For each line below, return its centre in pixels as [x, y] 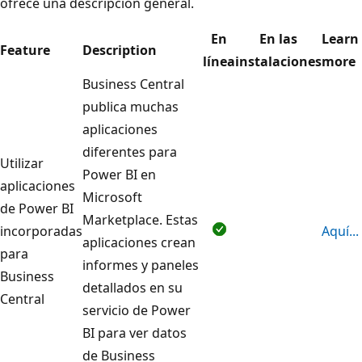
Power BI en [119, 174]
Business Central [133, 84]
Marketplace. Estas [140, 219]
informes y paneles [141, 265]
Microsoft [112, 197]
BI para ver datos [135, 333]
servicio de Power [137, 310]
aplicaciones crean [139, 242]
